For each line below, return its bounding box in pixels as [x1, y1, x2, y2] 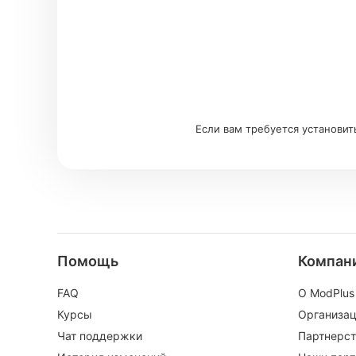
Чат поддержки [57, 329, 142, 343]
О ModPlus [297, 286, 354, 300]
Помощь [57, 253, 118, 270]
